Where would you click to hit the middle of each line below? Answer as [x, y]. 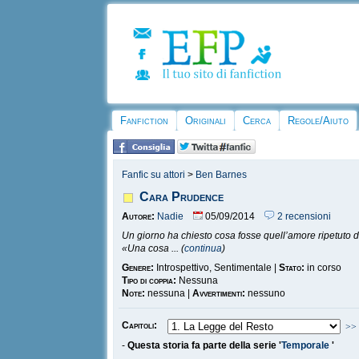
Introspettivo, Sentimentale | [217, 268]
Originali [206, 121]
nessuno [266, 293]
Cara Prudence [182, 197]
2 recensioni [303, 216]
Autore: [139, 216]
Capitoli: [140, 325]
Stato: [292, 268]
